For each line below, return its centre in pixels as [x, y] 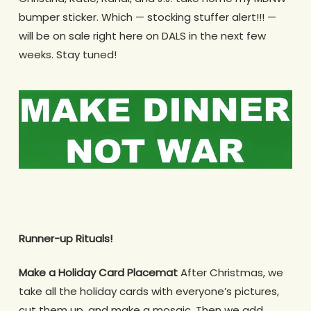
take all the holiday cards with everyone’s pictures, [149, 292]
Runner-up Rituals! [65, 238]
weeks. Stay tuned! [67, 55]
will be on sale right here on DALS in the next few [142, 36]
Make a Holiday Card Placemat [98, 273]
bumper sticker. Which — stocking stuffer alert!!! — [147, 17]
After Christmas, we [230, 273]
